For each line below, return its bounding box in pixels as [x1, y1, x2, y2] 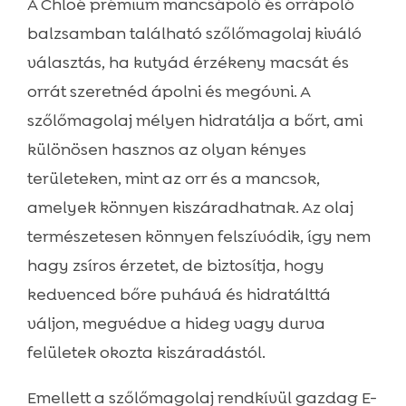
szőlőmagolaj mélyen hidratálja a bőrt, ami [26, 110, 362, 132]
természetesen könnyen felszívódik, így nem [26, 226, 371, 248]
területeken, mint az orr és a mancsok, [26, 168, 320, 190]
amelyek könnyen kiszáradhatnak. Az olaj [26, 197, 353, 219]
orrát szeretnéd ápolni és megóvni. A [26, 81, 310, 103]
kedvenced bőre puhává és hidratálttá [26, 284, 331, 306]
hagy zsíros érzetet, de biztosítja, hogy [26, 255, 324, 277]
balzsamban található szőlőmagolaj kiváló [26, 23, 362, 45]
